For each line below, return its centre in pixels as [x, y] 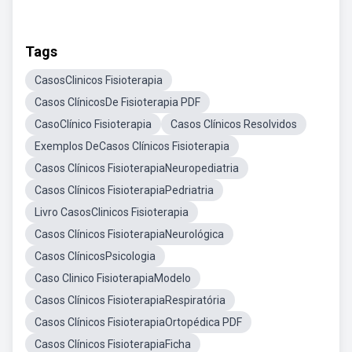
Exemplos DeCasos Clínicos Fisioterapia [132, 146]
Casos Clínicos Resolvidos [234, 124]
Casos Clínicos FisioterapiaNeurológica [129, 234]
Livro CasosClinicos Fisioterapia [112, 212]
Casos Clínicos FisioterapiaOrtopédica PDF [138, 322]
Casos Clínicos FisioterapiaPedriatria [124, 190]
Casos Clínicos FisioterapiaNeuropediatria [137, 168]
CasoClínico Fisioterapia [93, 124]
